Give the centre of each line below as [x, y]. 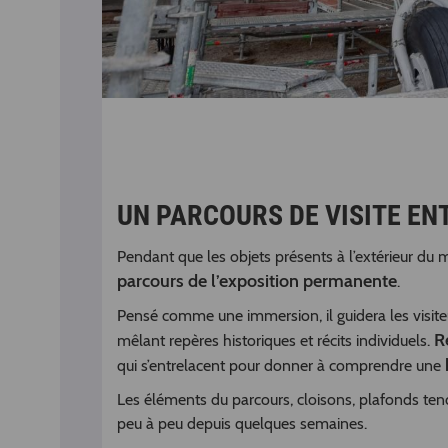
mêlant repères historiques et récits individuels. [275, 341]
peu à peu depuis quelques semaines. [242, 424]
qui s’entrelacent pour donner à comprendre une [281, 366]
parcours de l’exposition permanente [257, 281]
